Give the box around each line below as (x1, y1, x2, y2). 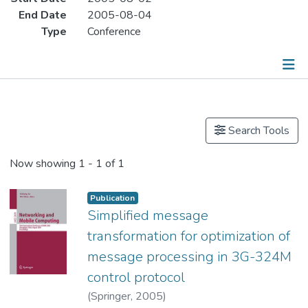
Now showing (10, 156, 78, 172)
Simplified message (87, 206, 208, 225)
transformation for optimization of (87, 226, 290, 245)
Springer (90, 288, 131, 304)
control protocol (87, 267, 185, 287)
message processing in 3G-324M (87, 247, 291, 266)
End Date (18, 8, 67, 23)
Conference (87, 24, 141, 40)
